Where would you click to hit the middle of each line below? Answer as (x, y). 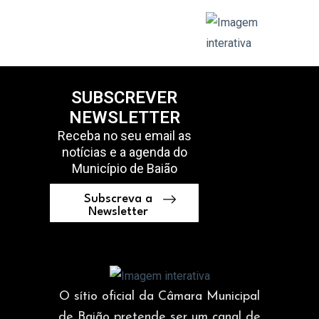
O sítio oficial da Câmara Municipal (159, 296)
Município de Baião (124, 168)
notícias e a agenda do (124, 152)
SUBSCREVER (125, 97)
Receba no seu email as (124, 135)
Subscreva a (118, 199)
